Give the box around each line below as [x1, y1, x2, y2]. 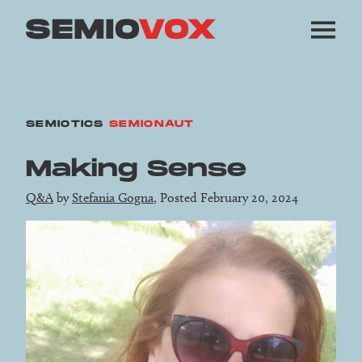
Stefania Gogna [72, 190, 154, 206]
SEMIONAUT [109, 118, 195, 130]
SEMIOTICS [26, 118, 104, 130]
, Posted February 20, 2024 [154, 190, 298, 206]
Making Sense [26, 156, 246, 183]
